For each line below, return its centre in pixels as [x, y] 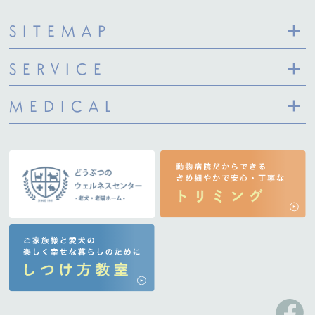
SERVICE [59, 68]
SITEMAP [61, 31]
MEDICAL [64, 106]
